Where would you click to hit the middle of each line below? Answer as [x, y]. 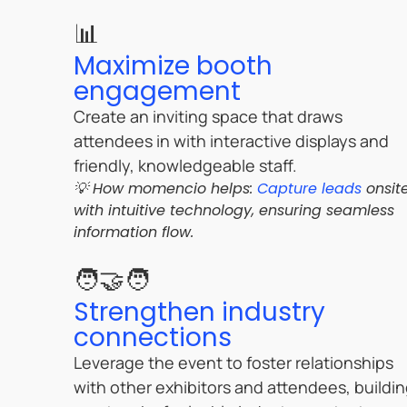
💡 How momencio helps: [165, 189]
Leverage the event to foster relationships [233, 363]
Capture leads [309, 189]
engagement [157, 92]
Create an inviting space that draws [208, 117]
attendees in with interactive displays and [231, 141]
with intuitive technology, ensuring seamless [233, 211]
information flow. [133, 233]
